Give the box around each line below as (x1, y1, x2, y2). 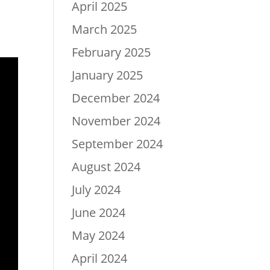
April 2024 (72, 250, 128, 266)
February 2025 (72, 43, 151, 60)
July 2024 (72, 181, 121, 198)
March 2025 (72, 20, 137, 37)
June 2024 (72, 204, 126, 221)
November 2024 (72, 112, 161, 129)
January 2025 (72, 66, 143, 83)
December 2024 (72, 89, 160, 106)
